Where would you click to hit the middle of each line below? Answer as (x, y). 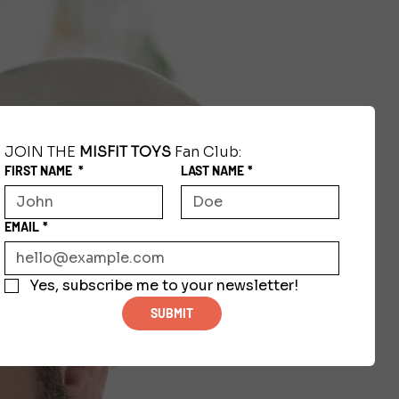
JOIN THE (41, 152)
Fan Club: (206, 152)
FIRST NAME (39, 171)
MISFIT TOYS (125, 152)
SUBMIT (171, 313)
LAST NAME (212, 171)
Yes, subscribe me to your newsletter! (163, 286)
